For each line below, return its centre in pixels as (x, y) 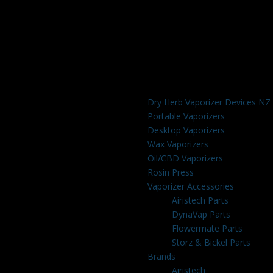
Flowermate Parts (207, 228)
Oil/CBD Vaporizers (185, 158)
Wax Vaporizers (178, 144)
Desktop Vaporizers (186, 130)
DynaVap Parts (201, 214)
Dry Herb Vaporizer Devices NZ (209, 102)
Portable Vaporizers (186, 116)
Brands (161, 256)
